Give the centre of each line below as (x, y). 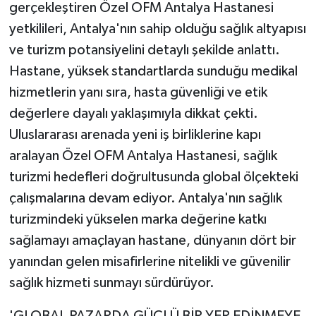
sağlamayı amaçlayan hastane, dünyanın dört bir (152, 240)
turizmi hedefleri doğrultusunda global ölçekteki (153, 177)
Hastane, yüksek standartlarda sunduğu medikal (153, 71)
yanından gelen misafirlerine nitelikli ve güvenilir (150, 261)
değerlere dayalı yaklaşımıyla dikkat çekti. (133, 113)
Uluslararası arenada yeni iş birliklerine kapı (135, 134)
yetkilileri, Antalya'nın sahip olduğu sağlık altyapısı (157, 29)
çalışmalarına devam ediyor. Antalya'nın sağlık (145, 198)
